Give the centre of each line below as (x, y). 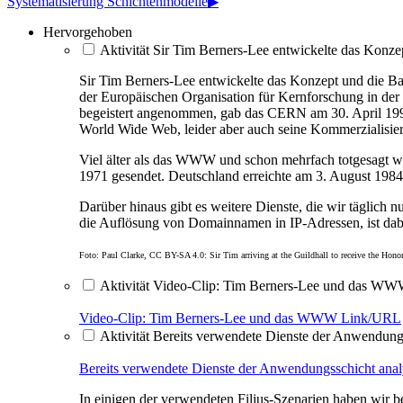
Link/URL (371, 318)
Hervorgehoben (88, 31)
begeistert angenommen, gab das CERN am (203, 112)
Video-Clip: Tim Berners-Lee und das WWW (210, 318)
